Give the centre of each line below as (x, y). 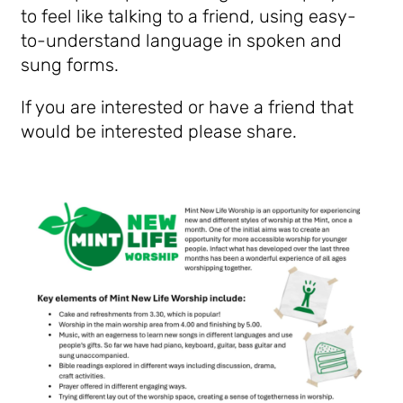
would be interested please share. (161, 131)
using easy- (308, 16)
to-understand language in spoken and (182, 40)
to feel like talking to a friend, (140, 16)
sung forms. (70, 65)
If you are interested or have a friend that (188, 107)
